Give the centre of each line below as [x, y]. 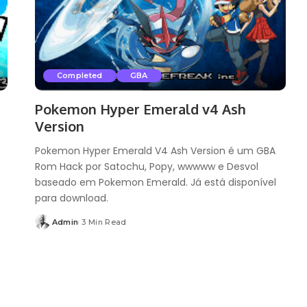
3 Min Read [104, 222]
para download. [71, 198]
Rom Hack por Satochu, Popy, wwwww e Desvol [146, 166]
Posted [49, 227]
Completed [79, 75]
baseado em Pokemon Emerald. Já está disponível [155, 182]
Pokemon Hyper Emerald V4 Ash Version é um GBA [155, 150]
